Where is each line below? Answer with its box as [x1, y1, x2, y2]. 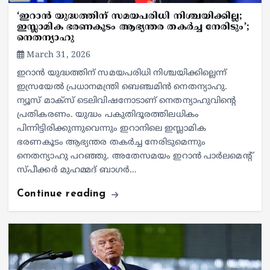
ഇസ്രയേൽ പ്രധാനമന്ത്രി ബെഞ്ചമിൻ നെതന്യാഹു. [17, 82, 228, 93]
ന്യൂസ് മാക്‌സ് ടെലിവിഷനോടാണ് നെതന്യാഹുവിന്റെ [17, 96, 236, 107]
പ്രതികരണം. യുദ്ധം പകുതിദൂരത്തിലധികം [17, 110, 199, 121]
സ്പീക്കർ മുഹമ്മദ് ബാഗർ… [17, 165, 137, 176]
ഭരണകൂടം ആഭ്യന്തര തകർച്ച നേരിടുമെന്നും [17, 137, 206, 148]
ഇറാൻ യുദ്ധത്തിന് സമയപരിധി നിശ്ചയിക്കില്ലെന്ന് [17, 68, 227, 79]
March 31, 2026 [24, 50, 91, 61]
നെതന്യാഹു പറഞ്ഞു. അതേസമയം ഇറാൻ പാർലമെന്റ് [17, 151, 252, 162]
